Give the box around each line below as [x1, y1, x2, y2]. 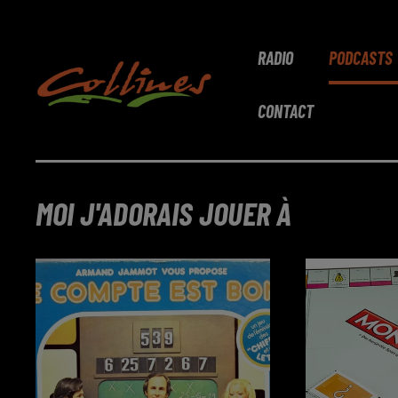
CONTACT [258, 100, 314, 122]
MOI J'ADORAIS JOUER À [36, 194, 291, 232]
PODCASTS [329, 47, 393, 68]
